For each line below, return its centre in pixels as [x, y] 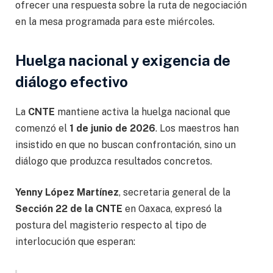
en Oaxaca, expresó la [172, 209]
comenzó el [42, 128]
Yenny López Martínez [67, 193]
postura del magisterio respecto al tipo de [111, 225]
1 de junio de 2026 [112, 128]
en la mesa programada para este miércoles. [115, 22]
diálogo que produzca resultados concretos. [114, 161]
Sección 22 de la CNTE [69, 209]
